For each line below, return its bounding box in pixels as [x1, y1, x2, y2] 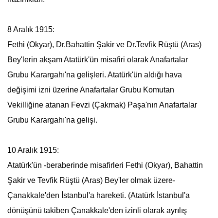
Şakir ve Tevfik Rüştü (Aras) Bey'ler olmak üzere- [7, 176, 175, 184]
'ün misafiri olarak [88, 55, 150, 64]
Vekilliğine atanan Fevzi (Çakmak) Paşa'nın [7, 101, 159, 109]
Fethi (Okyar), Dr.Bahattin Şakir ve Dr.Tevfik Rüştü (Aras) [7, 40, 201, 49]
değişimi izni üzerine [7, 86, 80, 94]
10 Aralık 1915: [7, 146, 59, 154]
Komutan [141, 86, 174, 94]
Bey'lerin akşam [7, 55, 64, 64]
